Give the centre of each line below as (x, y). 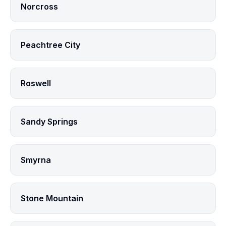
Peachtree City (50, 45)
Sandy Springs (49, 122)
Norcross (39, 7)
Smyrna (36, 160)
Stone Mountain (52, 198)
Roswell (36, 83)
